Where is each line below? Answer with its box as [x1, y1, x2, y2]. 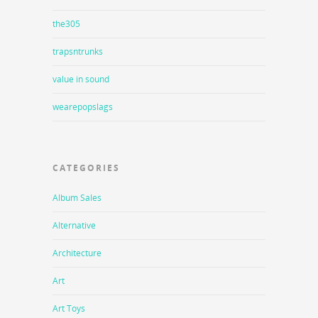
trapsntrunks [53, 45, 103, 58]
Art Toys [53, 302, 85, 315]
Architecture [53, 247, 102, 260]
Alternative [53, 219, 96, 232]
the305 [53, 18, 80, 31]
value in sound [53, 73, 109, 86]
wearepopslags [53, 101, 113, 114]
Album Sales [53, 192, 102, 204]
